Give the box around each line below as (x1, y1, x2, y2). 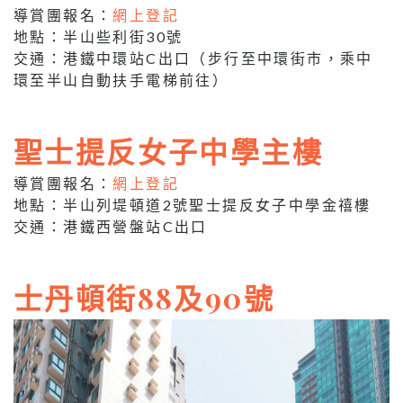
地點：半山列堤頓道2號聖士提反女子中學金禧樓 (13, 195, 372, 213)
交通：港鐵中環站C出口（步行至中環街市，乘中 (13, 49, 373, 67)
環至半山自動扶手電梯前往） (13, 70, 229, 88)
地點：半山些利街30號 (13, 27, 184, 45)
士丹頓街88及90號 (13, 277, 275, 317)
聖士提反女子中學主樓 (13, 130, 323, 170)
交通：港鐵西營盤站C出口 (13, 217, 208, 235)
